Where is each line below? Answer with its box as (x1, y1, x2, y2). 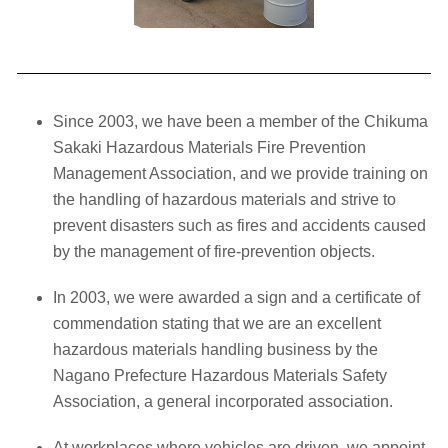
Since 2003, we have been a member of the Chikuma (53, 112, 428, 130)
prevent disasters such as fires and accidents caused (53, 216, 426, 234)
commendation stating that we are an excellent (53, 314, 381, 332)
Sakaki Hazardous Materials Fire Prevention (53, 138, 366, 156)
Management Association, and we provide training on (53, 164, 428, 182)
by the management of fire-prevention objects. (53, 242, 375, 260)
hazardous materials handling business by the (53, 340, 378, 358)
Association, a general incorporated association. (53, 392, 393, 410)
